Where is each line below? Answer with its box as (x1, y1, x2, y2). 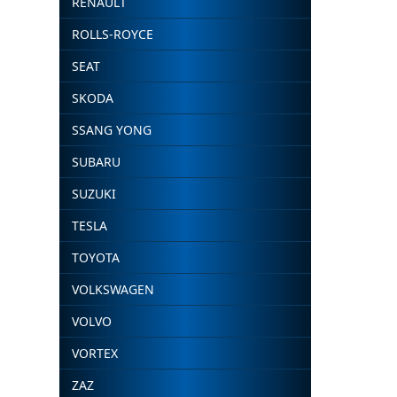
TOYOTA (72, 249, 121, 266)
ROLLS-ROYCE (72, 26, 154, 43)
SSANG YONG (72, 121, 152, 138)
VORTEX (72, 345, 119, 362)
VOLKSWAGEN (72, 281, 155, 298)
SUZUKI (72, 185, 117, 202)
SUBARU (72, 153, 121, 170)
